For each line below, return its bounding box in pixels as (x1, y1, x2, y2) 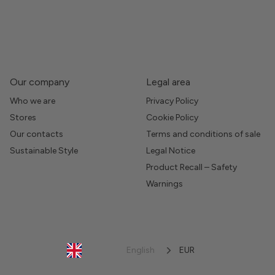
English (126, 245, 155, 256)
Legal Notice (146, 145, 195, 156)
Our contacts (10, 128, 63, 139)
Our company (10, 76, 69, 88)
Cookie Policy (146, 112, 198, 123)
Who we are (10, 95, 55, 106)
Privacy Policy (146, 95, 198, 106)
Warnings (146, 178, 183, 189)
